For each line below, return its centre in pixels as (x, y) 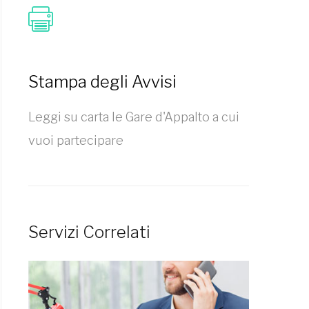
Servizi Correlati (89, 232)
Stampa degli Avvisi (102, 82)
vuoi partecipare (76, 140)
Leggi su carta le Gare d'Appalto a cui (134, 117)
